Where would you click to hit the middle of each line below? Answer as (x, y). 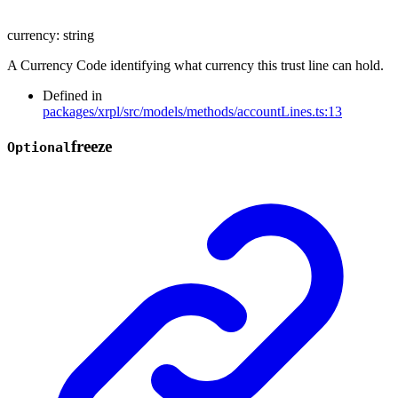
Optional (39, 147)
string (79, 35)
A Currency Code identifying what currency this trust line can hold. (195, 65)
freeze (92, 146)
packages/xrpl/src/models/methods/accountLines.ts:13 (192, 111)
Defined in (72, 95)
